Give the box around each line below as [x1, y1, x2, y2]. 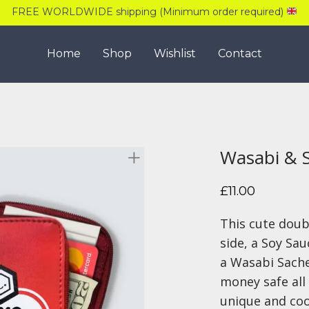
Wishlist [154, 47, 196, 61]
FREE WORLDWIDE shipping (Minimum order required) [12, 6, 287, 18]
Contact [218, 47, 262, 61]
